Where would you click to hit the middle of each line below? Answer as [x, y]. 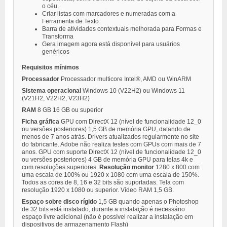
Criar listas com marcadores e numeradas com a [109, 13]
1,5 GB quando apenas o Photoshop [148, 201]
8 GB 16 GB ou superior [70, 110]
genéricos [56, 51]
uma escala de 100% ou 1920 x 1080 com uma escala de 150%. [110, 175]
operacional [65, 90]
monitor [144, 167]
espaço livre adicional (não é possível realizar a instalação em [107, 217]
